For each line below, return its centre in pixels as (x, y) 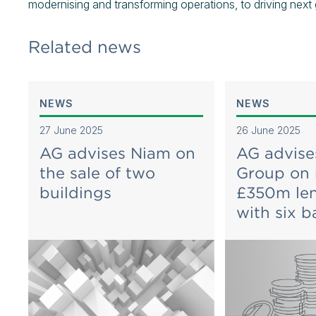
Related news (85, 47)
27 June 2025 (71, 130)
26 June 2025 (268, 130)
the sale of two (97, 173)
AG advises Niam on (117, 153)
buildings (75, 193)
